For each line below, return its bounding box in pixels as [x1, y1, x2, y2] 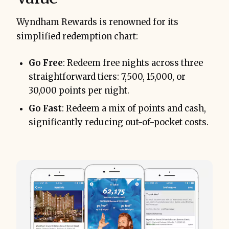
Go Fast [29, 103, 62, 114]
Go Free [29, 58, 63, 69]
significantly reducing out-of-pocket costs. [29, 117, 209, 128]
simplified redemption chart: [16, 31, 138, 42]
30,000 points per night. [29, 85, 129, 97]
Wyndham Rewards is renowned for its [16, 17, 178, 28]
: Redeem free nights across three [63, 58, 203, 69]
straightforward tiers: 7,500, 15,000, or [29, 72, 186, 83]
